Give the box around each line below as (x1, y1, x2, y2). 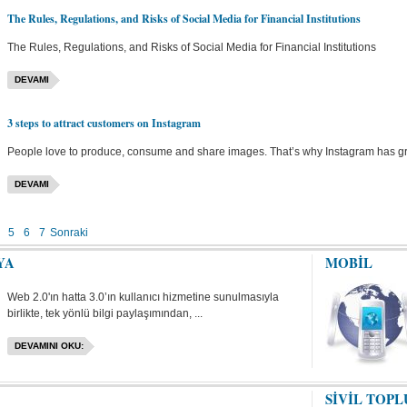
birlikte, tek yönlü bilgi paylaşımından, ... (6, 307, 203, 320)
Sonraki (49, 226, 88, 239)
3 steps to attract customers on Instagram (6, 115, 201, 131)
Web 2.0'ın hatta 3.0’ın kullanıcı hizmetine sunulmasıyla (6, 291, 279, 303)
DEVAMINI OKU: (14, 341, 84, 351)
